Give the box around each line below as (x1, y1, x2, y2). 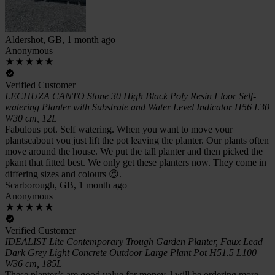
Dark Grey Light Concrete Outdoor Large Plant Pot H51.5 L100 (5, 247, 257, 258)
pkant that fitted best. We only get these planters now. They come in (5, 157, 266, 168)
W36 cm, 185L (5, 258, 62, 269)
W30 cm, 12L (5, 112, 57, 123)
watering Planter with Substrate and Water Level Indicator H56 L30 (5, 101, 269, 112)
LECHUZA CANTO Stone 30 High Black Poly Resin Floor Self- (5, 90, 256, 101)
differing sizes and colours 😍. (5, 168, 122, 179)
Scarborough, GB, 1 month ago (5, 179, 127, 190)
